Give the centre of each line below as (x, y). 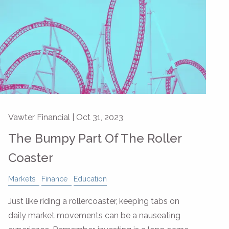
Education (90, 178)
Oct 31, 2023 (100, 117)
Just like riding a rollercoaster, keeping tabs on (94, 201)
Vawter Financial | (42, 117)
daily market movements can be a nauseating (94, 215)
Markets (22, 178)
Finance (55, 178)
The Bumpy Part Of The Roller (95, 138)
